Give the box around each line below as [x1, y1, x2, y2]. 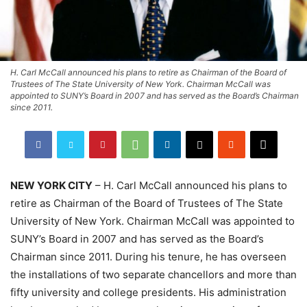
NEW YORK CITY [10, 178, 93, 192]
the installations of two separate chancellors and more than [10, 267, 297, 281]
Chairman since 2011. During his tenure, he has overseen [10, 249, 286, 263]
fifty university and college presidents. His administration [10, 285, 286, 299]
